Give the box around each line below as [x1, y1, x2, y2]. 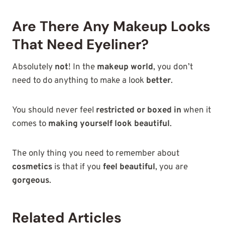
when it [181, 104, 211, 116]
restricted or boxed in [96, 104, 181, 116]
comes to [12, 118, 48, 130]
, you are [155, 161, 188, 173]
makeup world [97, 61, 153, 73]
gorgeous [12, 175, 49, 186]
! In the [68, 61, 97, 73]
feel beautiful [103, 161, 155, 173]
